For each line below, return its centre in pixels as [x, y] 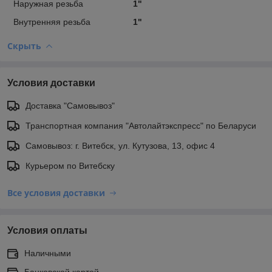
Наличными [48, 253]
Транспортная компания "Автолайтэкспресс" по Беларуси [141, 125]
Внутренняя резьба [52, 22]
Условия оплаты [47, 230]
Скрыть [24, 46]
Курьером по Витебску [70, 165]
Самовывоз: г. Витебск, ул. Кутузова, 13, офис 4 [120, 145]
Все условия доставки [56, 192]
